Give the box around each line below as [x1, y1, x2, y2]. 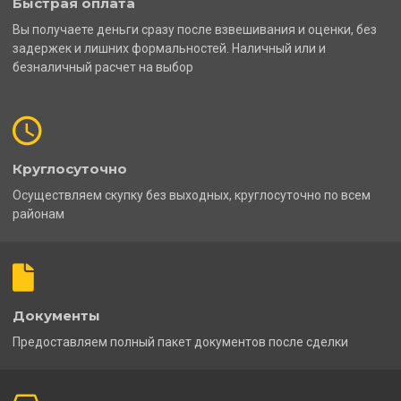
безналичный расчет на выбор [13, 60, 193, 75]
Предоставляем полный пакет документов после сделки [13, 335, 348, 350]
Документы [13, 307, 100, 325]
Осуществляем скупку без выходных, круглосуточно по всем [13, 188, 371, 203]
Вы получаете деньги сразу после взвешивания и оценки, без [13, 22, 377, 38]
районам [13, 207, 64, 222]
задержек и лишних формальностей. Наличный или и [13, 41, 326, 56]
